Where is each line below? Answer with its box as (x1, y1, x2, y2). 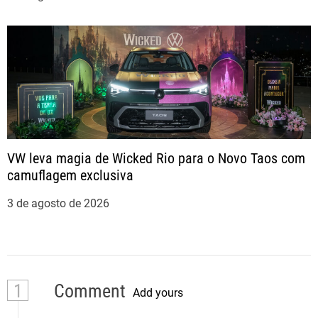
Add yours (133, 285, 183, 300)
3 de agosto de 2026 (7, 197, 109, 211)
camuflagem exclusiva (7, 167, 133, 185)
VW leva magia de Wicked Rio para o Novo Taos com (7, 150, 305, 168)
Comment (50, 280, 126, 302)
